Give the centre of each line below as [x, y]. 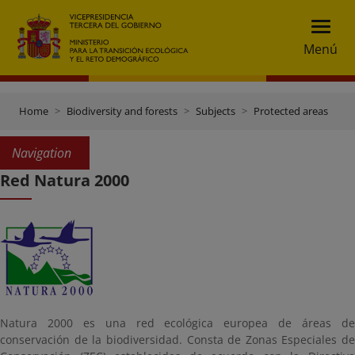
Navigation [42, 153]
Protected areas [291, 111]
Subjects [216, 111]
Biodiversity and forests [122, 111]
